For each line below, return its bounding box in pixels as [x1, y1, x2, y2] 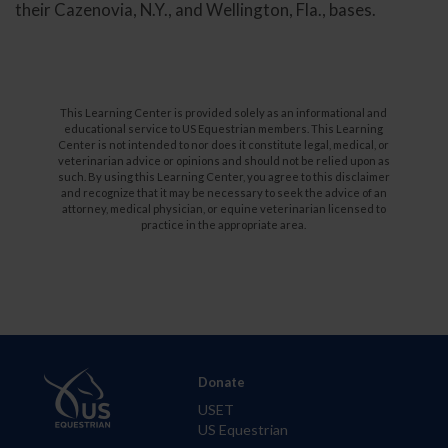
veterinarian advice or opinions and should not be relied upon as [57, 153, 390, 167]
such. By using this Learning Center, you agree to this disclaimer [57, 169, 390, 183]
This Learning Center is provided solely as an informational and [60, 105, 388, 119]
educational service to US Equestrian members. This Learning [64, 121, 384, 135]
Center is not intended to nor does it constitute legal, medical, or [58, 137, 390, 151]
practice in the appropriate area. [141, 217, 307, 231]
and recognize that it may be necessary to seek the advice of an [60, 185, 387, 199]
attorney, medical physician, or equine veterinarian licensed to [61, 201, 386, 215]
